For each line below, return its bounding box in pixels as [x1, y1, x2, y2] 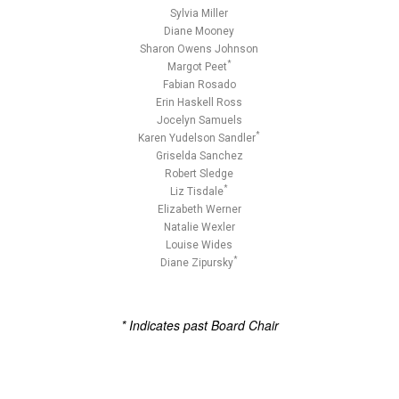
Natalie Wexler [163, 220, 235, 233]
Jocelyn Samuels [156, 113, 242, 126]
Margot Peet [167, 60, 227, 73]
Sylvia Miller [170, 6, 229, 20]
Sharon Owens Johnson [140, 42, 259, 55]
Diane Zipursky [160, 256, 234, 269]
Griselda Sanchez [155, 149, 243, 162]
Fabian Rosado [162, 77, 236, 91]
